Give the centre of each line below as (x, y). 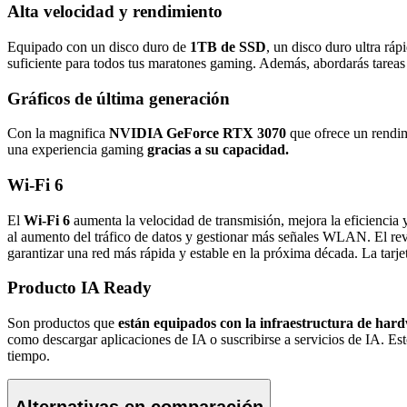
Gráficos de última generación (119, 98)
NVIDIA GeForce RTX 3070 (199, 134)
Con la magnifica (58, 134)
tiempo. (29, 356)
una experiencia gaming (77, 150)
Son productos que (63, 323)
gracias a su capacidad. (218, 150)
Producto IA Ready (79, 288)
